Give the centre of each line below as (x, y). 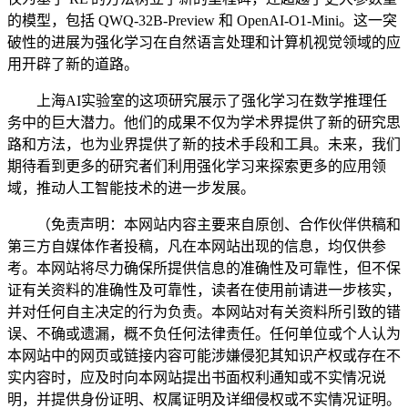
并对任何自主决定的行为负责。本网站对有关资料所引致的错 (204, 312)
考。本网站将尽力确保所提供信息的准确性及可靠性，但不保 (204, 269)
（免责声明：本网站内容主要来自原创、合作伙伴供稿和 (204, 225)
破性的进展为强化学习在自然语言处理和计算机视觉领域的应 (204, 43)
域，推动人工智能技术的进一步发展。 (131, 189)
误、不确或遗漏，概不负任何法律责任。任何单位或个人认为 (204, 334)
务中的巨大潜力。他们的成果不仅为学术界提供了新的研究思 (204, 123)
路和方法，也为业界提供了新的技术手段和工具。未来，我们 (204, 145)
